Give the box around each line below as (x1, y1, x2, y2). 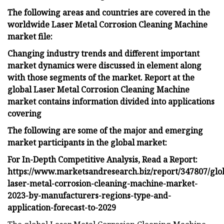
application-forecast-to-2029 (7, 201, 116, 213)
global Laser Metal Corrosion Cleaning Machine (7, 83, 189, 95)
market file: (7, 30, 52, 42)
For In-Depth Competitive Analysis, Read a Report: (7, 153, 197, 165)
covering (7, 107, 41, 119)
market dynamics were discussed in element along (7, 59, 201, 71)
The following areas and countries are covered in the (7, 6, 210, 18)
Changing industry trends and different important (7, 47, 199, 59)
